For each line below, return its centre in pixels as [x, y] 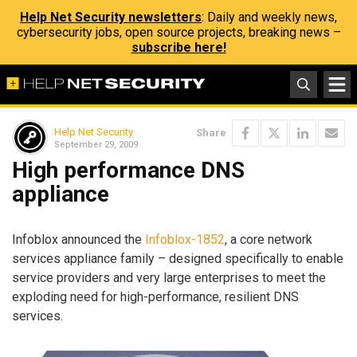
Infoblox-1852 [185, 239]
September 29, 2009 [96, 144]
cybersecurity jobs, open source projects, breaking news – [178, 32]
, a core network [269, 239]
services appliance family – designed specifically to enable [178, 258]
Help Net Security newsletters [111, 17]
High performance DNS [128, 170]
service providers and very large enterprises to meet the [169, 277]
